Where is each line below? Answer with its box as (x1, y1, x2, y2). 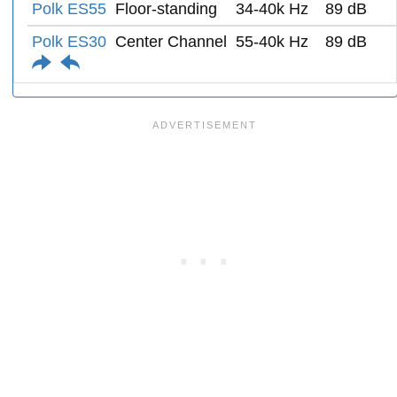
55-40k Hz (236, 32, 308, 51)
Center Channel (115, 32, 227, 51)
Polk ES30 (32, 32, 106, 51)
